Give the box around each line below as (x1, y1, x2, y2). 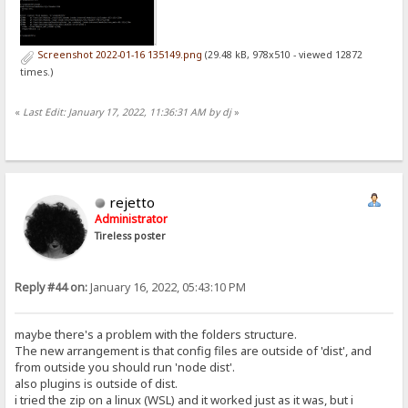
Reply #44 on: (15, 280, 88, 296)
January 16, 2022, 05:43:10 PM (87, 280, 247, 296)
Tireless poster (95, 229, 167, 243)
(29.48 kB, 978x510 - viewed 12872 (201, 47, 362, 61)
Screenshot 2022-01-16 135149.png (34, 47, 202, 61)
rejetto (109, 193, 156, 212)
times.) (19, 65, 53, 78)
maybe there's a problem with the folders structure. (15, 325, 298, 342)
